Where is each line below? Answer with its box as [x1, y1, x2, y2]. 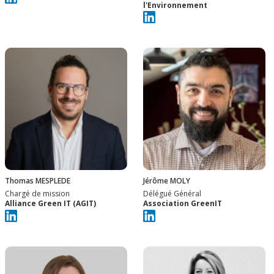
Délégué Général [143, 188, 201, 199]
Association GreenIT [143, 198, 222, 209]
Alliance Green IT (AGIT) [5, 198, 96, 209]
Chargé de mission [5, 188, 70, 199]
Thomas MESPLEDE [5, 176, 70, 187]
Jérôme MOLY [143, 176, 190, 187]
